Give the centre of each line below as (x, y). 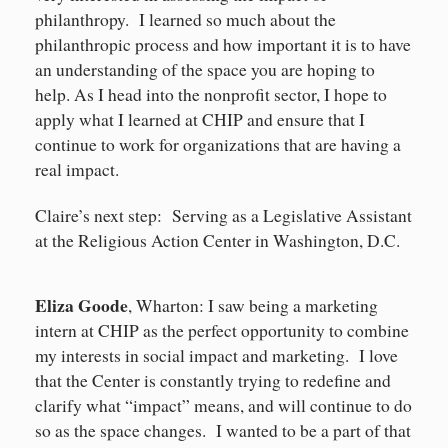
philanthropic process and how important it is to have (223, 45)
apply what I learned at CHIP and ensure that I (200, 120)
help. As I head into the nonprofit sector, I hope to (211, 95)
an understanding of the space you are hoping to (205, 70)
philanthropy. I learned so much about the (185, 20)
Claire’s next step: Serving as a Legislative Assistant (223, 216)
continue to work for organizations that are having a (218, 145)
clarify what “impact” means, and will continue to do (223, 406)
